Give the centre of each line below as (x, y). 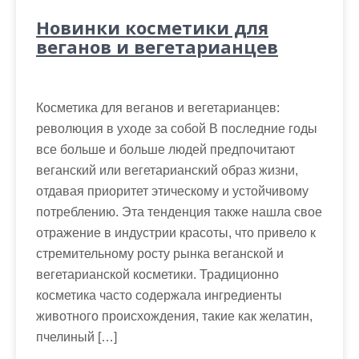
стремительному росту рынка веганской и (160, 253)
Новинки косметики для (152, 27)
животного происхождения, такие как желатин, (174, 316)
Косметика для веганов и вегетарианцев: (158, 107)
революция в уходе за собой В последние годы (177, 128)
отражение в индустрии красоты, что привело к (176, 232)
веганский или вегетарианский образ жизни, (167, 170)
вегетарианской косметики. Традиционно (157, 274)
